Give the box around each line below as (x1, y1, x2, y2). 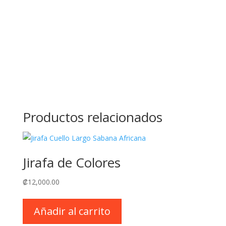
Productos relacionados (22, 108, 162, 126)
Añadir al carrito (33, 204, 110, 218)
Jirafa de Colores (22, 153, 121, 172)
